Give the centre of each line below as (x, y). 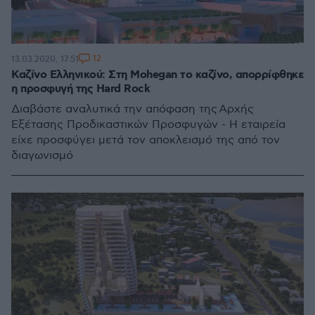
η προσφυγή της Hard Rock (81, 89)
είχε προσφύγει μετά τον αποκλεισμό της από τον (146, 140)
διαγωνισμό (43, 156)
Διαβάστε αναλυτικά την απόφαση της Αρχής (133, 109)
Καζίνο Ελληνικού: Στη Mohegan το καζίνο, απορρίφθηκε (157, 75)
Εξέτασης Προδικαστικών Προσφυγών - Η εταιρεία (148, 125)
